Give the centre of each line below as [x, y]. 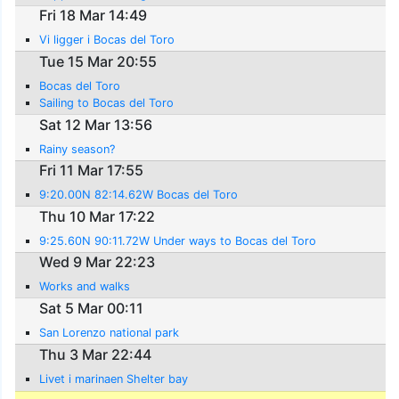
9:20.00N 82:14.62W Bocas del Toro [139, 195]
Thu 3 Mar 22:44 [96, 354]
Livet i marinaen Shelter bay [114, 379]
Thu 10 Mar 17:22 [98, 216]
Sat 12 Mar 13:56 [96, 124]
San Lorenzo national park [110, 332]
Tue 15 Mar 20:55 [98, 61]
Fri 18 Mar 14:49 [94, 16]
